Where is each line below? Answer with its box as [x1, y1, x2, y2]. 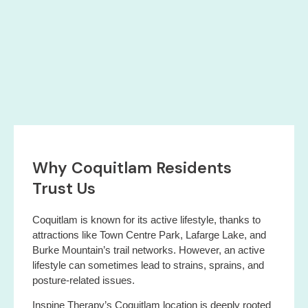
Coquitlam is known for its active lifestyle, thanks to [32, 213, 261, 225]
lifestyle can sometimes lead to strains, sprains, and [32, 258, 264, 271]
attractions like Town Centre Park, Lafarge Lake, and [32, 228, 266, 241]
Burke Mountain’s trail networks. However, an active [32, 243, 265, 256]
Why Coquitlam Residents [32, 157, 232, 178]
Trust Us [32, 177, 96, 199]
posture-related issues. [32, 274, 135, 286]
